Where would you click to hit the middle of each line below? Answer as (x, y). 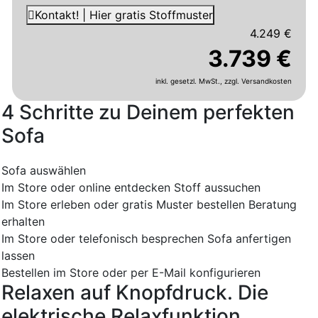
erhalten (23, 222)
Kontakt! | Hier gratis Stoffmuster (124, 15)
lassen (18, 256)
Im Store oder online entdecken (86, 188)
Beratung (273, 205)
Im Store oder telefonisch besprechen (103, 239)
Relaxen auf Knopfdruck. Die (135, 293)
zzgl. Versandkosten (258, 81)
